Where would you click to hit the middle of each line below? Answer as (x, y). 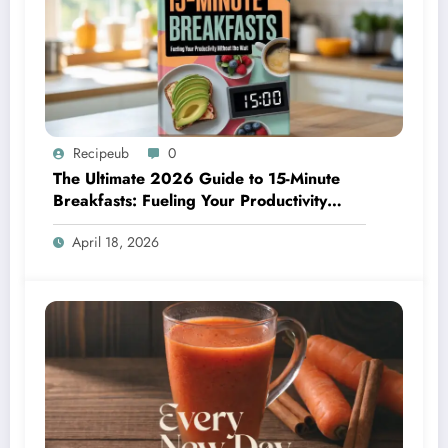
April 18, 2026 (115, 242)
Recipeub (101, 153)
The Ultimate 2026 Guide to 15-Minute (196, 179)
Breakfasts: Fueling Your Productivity (190, 201)
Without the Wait (115, 223)
